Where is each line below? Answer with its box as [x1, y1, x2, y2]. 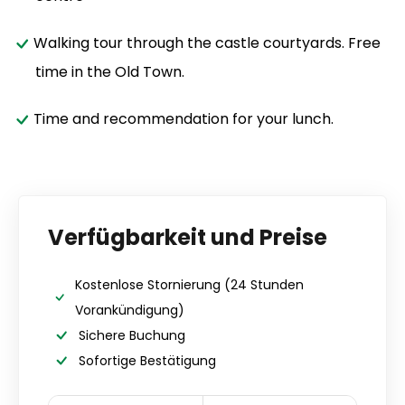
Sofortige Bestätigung [79, 351, 216, 370]
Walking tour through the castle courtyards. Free [33, 32, 381, 53]
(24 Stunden [224, 275, 305, 294]
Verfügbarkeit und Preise [48, 221, 327, 252]
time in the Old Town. [35, 61, 184, 82]
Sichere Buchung [79, 325, 185, 344]
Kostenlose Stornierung [75, 275, 221, 294]
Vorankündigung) [75, 300, 185, 319]
